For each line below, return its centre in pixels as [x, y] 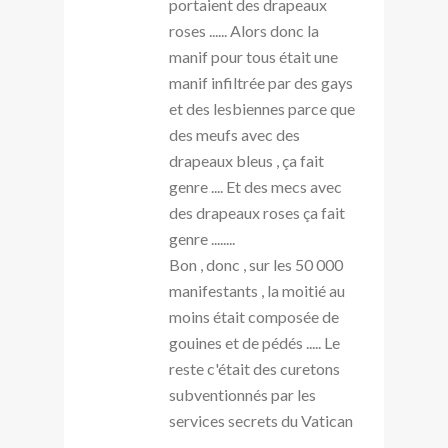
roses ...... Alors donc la [244, 30]
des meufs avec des [234, 134]
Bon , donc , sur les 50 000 [256, 264]
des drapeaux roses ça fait [257, 212]
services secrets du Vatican [261, 420]
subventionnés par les [242, 394]
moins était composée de [254, 316]
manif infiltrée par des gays [261, 82]
